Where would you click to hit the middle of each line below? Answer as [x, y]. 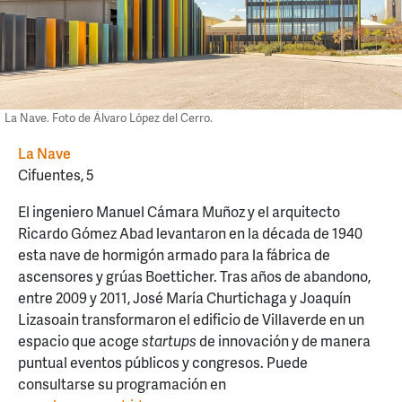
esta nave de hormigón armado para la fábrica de [174, 255]
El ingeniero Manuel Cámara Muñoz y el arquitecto [179, 212]
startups [169, 341]
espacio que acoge [80, 341]
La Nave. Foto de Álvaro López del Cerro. [109, 118]
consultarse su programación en [122, 384]
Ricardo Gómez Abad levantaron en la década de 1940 [190, 233]
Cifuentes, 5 [56, 174]
